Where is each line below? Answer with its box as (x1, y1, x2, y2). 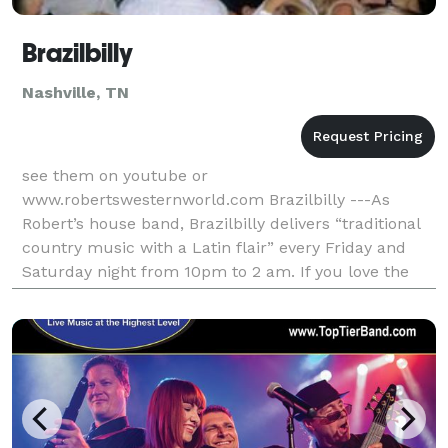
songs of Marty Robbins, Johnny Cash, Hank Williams (22, 285, 428, 305)
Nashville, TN (22, 82, 129, 102)
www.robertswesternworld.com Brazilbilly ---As (22, 189, 390, 209)
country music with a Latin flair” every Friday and (22, 237, 406, 257)
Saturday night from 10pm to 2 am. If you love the (22, 261, 409, 281)
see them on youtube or (22, 165, 208, 185)
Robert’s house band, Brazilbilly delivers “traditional (22, 213, 420, 233)
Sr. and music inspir (22, 309, 177, 329)
